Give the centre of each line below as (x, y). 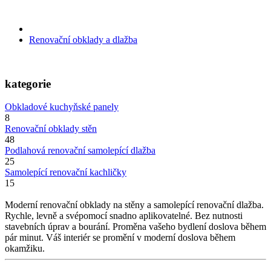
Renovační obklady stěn (51, 129)
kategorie (28, 83)
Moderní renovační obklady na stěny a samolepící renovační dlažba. (134, 205)
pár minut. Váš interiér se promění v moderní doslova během (120, 238)
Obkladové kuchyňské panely (62, 107)
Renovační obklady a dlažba (83, 39)
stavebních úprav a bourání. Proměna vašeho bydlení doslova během (135, 227)
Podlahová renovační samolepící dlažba (80, 151)
